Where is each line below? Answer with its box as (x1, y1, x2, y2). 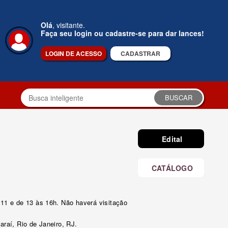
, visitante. (52, 20, 85, 30)
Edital (162, 133, 183, 144)
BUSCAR (164, 93, 192, 102)
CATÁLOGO (151, 162, 193, 173)
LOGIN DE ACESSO (45, 49, 102, 58)
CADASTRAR (121, 49, 160, 58)
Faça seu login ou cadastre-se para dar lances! (41, 28, 204, 38)
